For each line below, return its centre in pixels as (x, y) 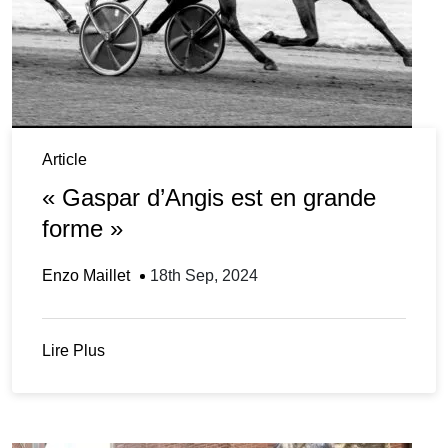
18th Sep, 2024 (204, 276)
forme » (82, 229)
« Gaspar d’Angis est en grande (209, 198)
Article (64, 160)
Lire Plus (73, 351)
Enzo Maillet (86, 276)
